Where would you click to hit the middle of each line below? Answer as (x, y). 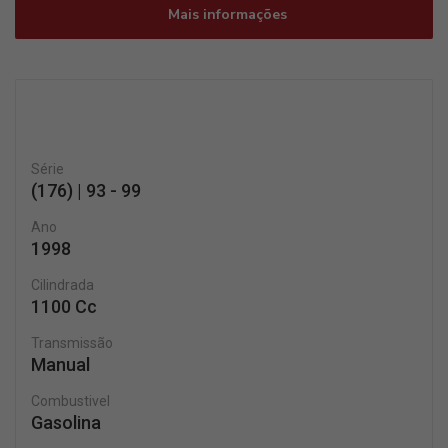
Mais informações (225, 14)
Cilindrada (62, 285)
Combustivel (70, 401)
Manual (60, 364)
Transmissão (72, 343)
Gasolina (66, 422)
